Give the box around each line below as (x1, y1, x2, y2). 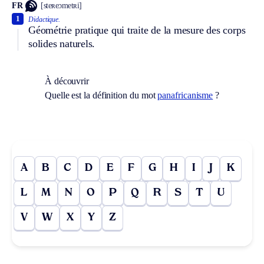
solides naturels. (28, 37, 95, 49)
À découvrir (44, 75, 90, 86)
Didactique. (28, 15, 61, 24)
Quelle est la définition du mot (44, 90, 158, 100)
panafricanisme (157, 90, 213, 100)
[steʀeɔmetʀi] (41, 1, 82, 11)
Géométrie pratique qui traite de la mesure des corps (28, 24, 246, 36)
